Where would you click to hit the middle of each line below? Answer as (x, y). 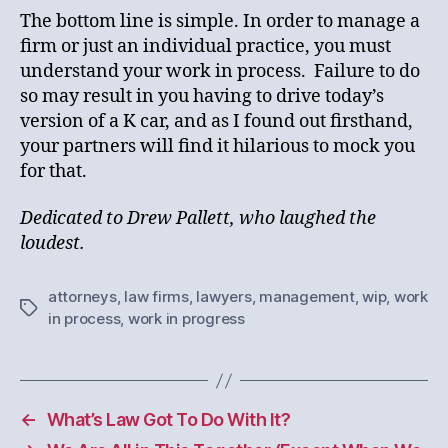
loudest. (52, 243)
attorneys (82, 296)
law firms (156, 296)
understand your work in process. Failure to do (220, 71)
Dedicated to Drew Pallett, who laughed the (198, 218)
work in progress (186, 318)
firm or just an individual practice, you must (205, 46)
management (307, 296)
